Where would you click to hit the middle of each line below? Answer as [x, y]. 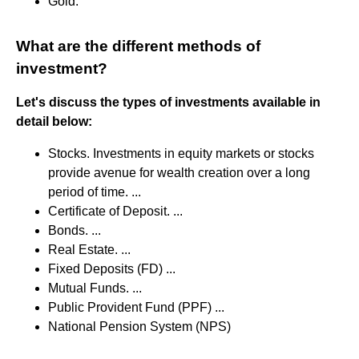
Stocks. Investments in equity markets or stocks [181, 153]
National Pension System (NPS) [139, 326]
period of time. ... [95, 192]
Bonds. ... [75, 230]
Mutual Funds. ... [95, 288]
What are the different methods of [138, 46]
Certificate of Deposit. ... [115, 211]
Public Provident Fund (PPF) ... [136, 307]
